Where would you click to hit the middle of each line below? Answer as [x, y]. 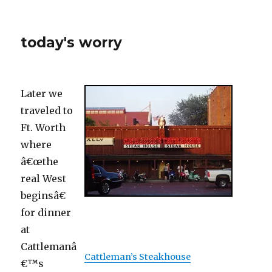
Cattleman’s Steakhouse [137, 257]
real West [44, 178]
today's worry [72, 42]
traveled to [47, 110]
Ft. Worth [43, 127]
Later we [42, 93]
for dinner [46, 212]
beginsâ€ [43, 195]
